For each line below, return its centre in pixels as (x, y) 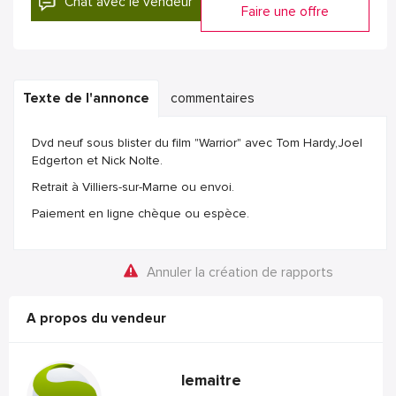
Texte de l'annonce (86, 98)
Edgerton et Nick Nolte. (97, 160)
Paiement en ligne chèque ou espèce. (141, 213)
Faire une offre (285, 11)
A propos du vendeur (96, 318)
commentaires (213, 98)
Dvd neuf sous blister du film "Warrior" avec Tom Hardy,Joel (197, 142)
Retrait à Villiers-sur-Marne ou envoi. (133, 187)
